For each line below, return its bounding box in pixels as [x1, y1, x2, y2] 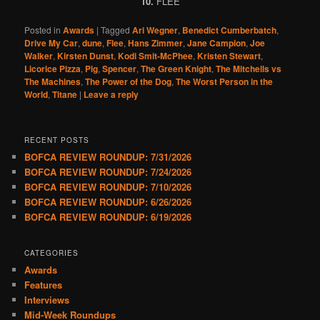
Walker [24, 49, 54, 63]
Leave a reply [84, 88, 139, 101]
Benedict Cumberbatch [182, 24, 277, 37]
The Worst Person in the [176, 75, 274, 89]
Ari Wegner [132, 24, 179, 37]
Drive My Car [24, 36, 79, 50]
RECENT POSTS [24, 135, 90, 146]
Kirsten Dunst [57, 49, 114, 63]
